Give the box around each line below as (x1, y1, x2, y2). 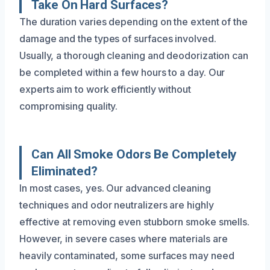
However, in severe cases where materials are (19, 233, 228, 245)
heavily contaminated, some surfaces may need (19, 250, 234, 262)
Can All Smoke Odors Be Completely (31, 147, 237, 162)
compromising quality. (19, 100, 118, 112)
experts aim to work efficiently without (19, 83, 191, 95)
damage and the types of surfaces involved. (19, 33, 216, 45)
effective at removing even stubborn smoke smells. (19, 216, 250, 228)
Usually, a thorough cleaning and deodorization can (19, 49, 249, 61)
